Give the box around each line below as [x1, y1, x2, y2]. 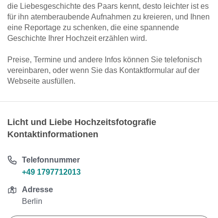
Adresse [22, 185, 54, 194]
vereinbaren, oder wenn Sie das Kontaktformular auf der [7, 66, 200, 74]
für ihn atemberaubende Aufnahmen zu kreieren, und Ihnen [7, 13, 210, 21]
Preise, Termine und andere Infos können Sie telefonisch [7, 55, 202, 64]
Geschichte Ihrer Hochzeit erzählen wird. [7, 34, 147, 42]
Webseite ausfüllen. [7, 77, 75, 85]
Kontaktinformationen [7, 129, 98, 139]
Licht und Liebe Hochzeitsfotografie [7, 117, 156, 127]
